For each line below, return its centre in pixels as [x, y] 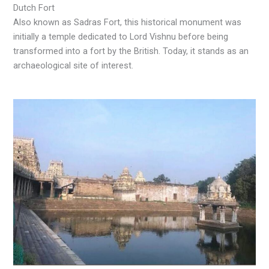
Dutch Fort [34, 8]
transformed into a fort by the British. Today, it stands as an [131, 51]
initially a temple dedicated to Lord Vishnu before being [121, 36]
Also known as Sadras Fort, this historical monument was [128, 22]
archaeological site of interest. [74, 65]
